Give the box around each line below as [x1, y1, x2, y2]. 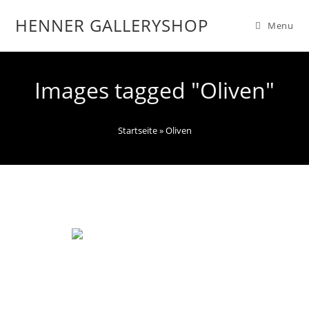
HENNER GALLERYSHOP [15, 14, 209, 37]
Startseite [117, 124, 157, 137]
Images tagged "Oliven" [34, 75, 275, 105]
